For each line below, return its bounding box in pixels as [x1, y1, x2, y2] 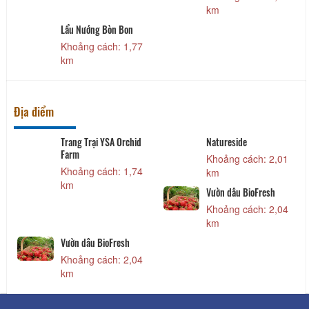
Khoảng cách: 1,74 [60, 164, 143, 179]
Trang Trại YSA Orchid [60, 134, 141, 150]
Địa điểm [14, 103, 54, 121]
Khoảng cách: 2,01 [206, 152, 289, 166]
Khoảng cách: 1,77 [60, 39, 143, 54]
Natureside [206, 134, 248, 150]
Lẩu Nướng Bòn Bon [60, 22, 133, 37]
